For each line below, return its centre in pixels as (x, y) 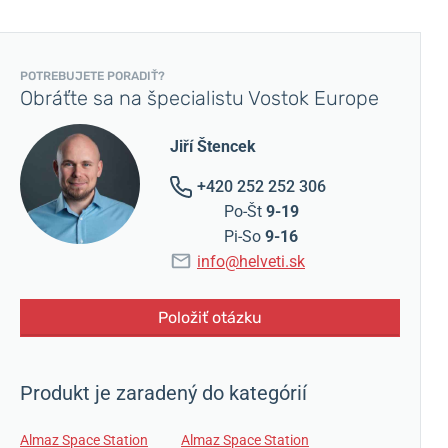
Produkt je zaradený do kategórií (163, 392)
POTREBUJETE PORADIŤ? (92, 75)
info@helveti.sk (251, 261)
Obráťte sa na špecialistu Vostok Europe (199, 97)
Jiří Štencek (213, 146)
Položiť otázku (209, 317)
